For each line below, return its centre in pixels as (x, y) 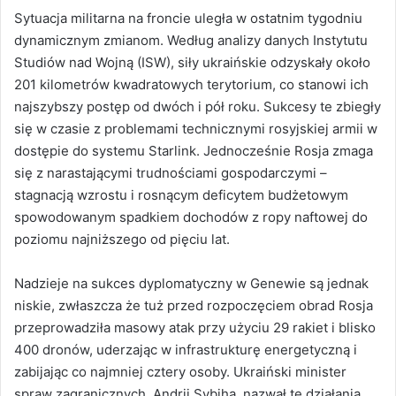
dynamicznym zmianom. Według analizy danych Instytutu (191, 40)
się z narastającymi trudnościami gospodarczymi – (171, 172)
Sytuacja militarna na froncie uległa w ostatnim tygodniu (188, 18)
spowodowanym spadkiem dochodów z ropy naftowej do (191, 217)
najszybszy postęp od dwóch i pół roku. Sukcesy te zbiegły (198, 106)
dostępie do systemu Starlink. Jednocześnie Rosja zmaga (194, 150)
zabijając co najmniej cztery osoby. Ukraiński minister (180, 371)
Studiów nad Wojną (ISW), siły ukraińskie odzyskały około (192, 62)
